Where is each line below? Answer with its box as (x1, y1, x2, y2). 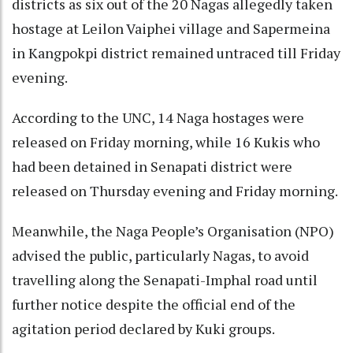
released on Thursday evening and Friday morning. (12, 180, 338, 200)
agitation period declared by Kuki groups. (12, 318, 275, 338)
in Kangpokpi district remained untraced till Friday (12, 43, 340, 62)
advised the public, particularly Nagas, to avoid (12, 245, 309, 265)
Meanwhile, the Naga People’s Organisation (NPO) (12, 221, 334, 240)
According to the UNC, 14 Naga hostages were (12, 107, 304, 127)
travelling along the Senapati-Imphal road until (12, 269, 318, 289)
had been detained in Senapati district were (12, 156, 292, 176)
